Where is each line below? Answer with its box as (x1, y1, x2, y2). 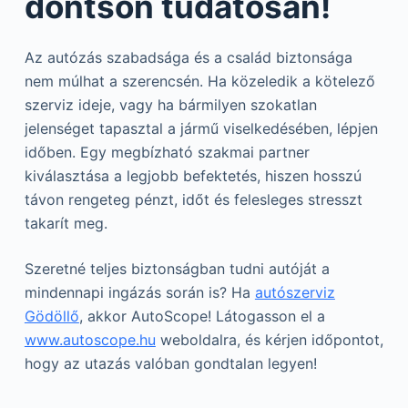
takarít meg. (24, 213, 107, 232)
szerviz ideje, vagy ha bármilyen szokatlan (24, 95, 317, 114)
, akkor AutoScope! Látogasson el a (78, 306, 325, 325)
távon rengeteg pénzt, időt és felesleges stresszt (24, 189, 362, 209)
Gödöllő (24, 306, 79, 325)
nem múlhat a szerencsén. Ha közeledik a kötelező (24, 71, 375, 90)
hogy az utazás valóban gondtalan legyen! (24, 353, 317, 372)
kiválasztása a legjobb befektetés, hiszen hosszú (24, 166, 362, 185)
